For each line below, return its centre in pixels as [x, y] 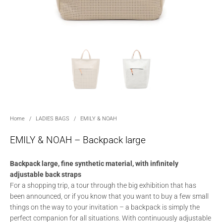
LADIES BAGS [53, 118]
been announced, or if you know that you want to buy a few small [110, 196]
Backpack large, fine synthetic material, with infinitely [94, 163]
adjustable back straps [46, 174]
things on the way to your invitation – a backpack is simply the [105, 207]
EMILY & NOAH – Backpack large [78, 140]
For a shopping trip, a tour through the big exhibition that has [103, 185]
